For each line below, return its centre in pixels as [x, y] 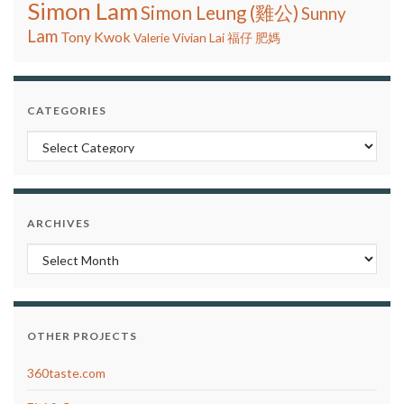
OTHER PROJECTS [82, 336]
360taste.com [66, 373]
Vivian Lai [198, 38]
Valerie [151, 38]
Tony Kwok [96, 37]
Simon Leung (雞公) [220, 13]
